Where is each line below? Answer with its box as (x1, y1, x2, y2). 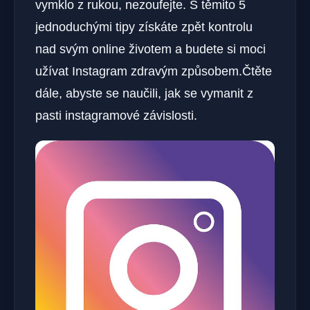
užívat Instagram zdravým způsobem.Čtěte (35, 64, 272, 78)
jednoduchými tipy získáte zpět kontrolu (35, 20, 253, 34)
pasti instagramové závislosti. (35, 109, 197, 122)
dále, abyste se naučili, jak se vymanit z (35, 86, 253, 100)
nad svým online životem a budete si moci (35, 42, 266, 56)
